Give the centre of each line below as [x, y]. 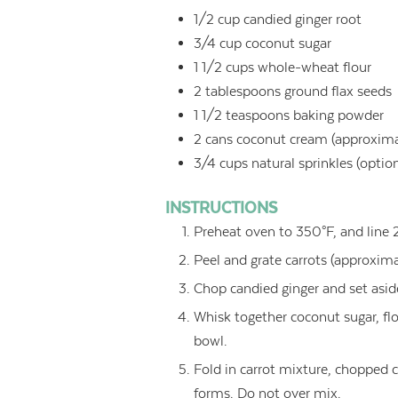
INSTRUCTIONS [222, 208]
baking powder [339, 115]
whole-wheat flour [315, 68]
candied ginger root [303, 20]
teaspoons [258, 115]
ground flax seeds [338, 92]
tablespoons [243, 92]
